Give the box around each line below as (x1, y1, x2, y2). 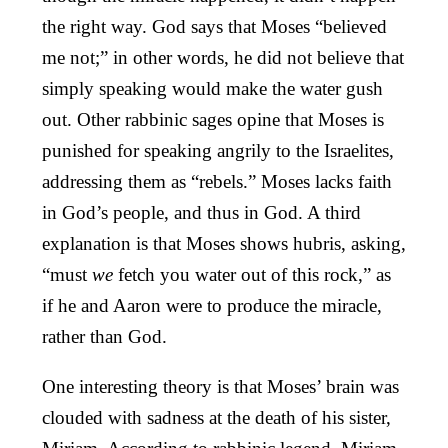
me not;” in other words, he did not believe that (42, 46, 404, 68)
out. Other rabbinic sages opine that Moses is (42, 108, 384, 130)
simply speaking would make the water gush (42, 77, 383, 99)
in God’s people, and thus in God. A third (42, 201, 361, 223)
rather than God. (42, 325, 167, 347)
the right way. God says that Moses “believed (42, 15, 387, 37)
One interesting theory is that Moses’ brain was (42, 375, 399, 397)
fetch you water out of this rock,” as (118, 263, 391, 285)
